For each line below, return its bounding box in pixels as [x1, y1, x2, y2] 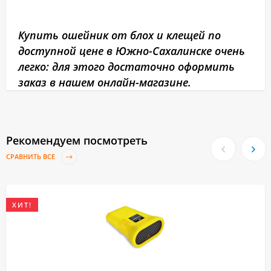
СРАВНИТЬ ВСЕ [6, 152, 57, 162]
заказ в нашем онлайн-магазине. [18, 75, 191, 90]
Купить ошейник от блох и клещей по [18, 28, 221, 43]
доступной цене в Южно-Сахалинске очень [18, 44, 245, 59]
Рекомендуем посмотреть [6, 133, 148, 148]
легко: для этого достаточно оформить [18, 59, 235, 74]
